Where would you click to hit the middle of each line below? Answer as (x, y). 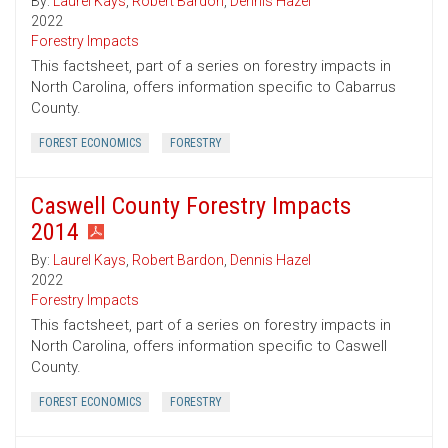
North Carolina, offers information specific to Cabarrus (213, 87)
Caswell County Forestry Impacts (191, 206)
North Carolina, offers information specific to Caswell (209, 346)
